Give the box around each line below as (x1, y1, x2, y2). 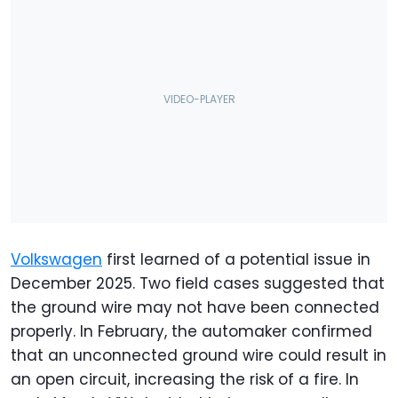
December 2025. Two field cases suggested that (11, 272, 385, 294)
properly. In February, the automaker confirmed (11, 320, 372, 342)
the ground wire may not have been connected (11, 296, 379, 318)
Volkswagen (11, 248, 102, 270)
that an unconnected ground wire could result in (11, 344, 386, 366)
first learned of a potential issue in (102, 248, 370, 270)
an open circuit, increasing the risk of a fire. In (11, 368, 359, 390)
